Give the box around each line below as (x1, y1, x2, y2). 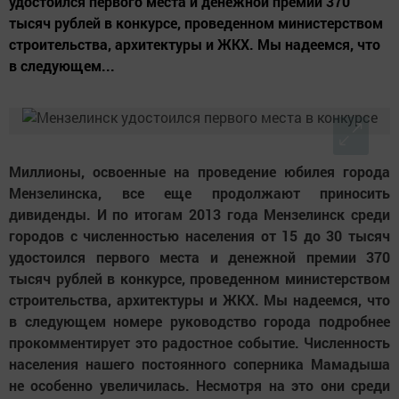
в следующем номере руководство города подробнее (9, 312, 390, 331)
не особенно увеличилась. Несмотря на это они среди (9, 376, 390, 395)
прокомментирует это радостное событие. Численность (9, 333, 390, 353)
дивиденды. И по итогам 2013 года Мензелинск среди (9, 205, 390, 224)
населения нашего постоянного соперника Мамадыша (9, 354, 390, 374)
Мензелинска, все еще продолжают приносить (9, 183, 390, 203)
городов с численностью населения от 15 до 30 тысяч (9, 226, 390, 246)
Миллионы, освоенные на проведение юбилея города (9, 162, 390, 182)
